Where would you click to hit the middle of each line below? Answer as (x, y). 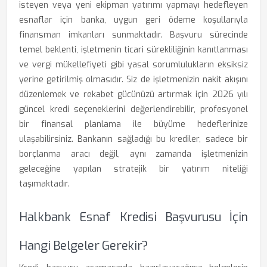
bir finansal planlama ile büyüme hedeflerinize (133, 124)
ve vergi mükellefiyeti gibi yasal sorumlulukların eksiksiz (133, 65)
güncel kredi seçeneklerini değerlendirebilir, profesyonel (133, 109)
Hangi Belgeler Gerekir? (84, 246)
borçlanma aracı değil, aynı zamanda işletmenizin (133, 154)
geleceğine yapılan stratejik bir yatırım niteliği (133, 169)
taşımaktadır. (44, 184)
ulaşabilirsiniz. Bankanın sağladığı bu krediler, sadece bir (133, 139)
